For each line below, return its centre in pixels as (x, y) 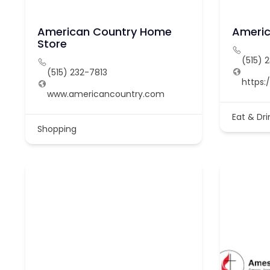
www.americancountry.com (106, 94)
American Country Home (105, 32)
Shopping (57, 129)
